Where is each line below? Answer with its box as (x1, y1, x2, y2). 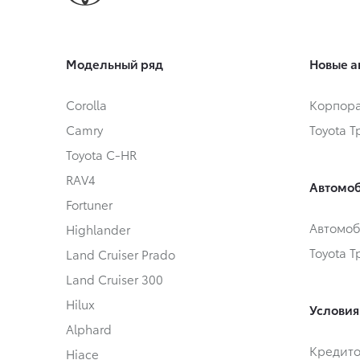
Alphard (66, 320, 112, 338)
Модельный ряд (66, 55, 163, 73)
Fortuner (66, 195, 112, 214)
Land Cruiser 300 (66, 270, 163, 288)
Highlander (66, 220, 130, 239)
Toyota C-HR (66, 145, 137, 164)
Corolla (66, 96, 107, 114)
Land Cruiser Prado (66, 245, 175, 264)
